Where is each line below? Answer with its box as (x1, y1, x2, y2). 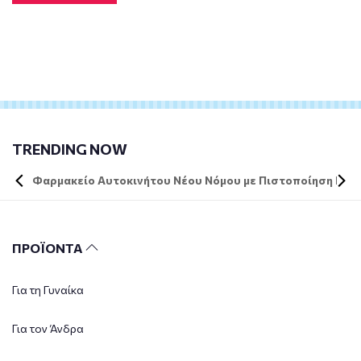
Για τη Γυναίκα (12, 283, 84, 297)
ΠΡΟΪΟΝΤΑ (12, 240, 85, 256)
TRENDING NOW (12, 140, 127, 159)
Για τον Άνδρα (12, 322, 84, 336)
